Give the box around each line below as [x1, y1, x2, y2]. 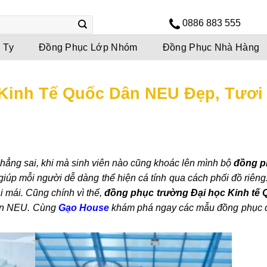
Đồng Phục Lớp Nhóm [38, 42, 138, 52]
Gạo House [58, 202, 109, 213]
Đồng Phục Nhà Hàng [162, 42, 260, 52]
